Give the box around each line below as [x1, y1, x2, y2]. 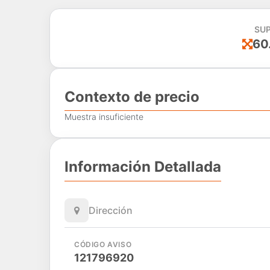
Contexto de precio [64, 87, 199, 105]
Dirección [89, 204, 133, 216]
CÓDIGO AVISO [74, 239, 132, 249]
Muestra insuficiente [64, 111, 143, 122]
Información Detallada [64, 158, 221, 176]
